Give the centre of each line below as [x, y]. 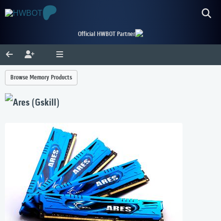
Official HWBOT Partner [107, 34]
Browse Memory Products [41, 78]
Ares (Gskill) [36, 103]
